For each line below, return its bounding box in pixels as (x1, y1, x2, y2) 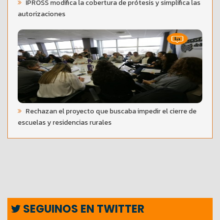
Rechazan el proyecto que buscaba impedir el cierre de (24, 106, 196, 116)
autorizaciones (18, 8, 65, 19)
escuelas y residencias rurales (18, 117, 111, 128)
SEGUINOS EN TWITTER (21, 201, 144, 217)
